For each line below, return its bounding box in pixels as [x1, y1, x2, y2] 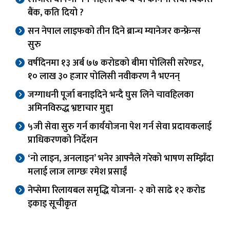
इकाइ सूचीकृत [28, 196, 77, 212]
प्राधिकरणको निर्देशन [28, 132, 98, 148]
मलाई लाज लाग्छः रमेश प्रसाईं [28, 164, 127, 180]
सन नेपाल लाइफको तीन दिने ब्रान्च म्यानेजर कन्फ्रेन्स [28, 24, 201, 40]
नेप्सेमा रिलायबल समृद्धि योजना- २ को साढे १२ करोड [28, 183, 205, 199]
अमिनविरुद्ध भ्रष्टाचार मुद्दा [28, 101, 113, 117]
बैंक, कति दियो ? [28, 5, 84, 21]
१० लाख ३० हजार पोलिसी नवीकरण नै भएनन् [28, 69, 180, 85]
